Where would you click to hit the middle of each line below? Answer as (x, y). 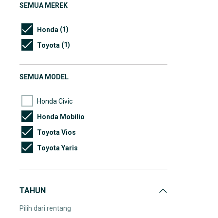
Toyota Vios (56, 132)
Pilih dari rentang (45, 208)
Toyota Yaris (57, 148)
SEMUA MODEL (44, 77)
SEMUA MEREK (44, 5)
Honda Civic (55, 101)
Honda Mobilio (61, 117)
